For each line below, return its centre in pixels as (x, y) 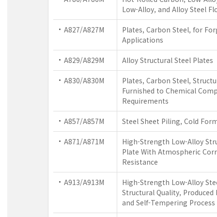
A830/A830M (84, 80)
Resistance (140, 162)
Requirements (145, 101)
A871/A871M (84, 141)
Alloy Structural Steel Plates (168, 60)
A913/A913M (84, 182)
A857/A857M (84, 121)
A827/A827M (84, 29)
